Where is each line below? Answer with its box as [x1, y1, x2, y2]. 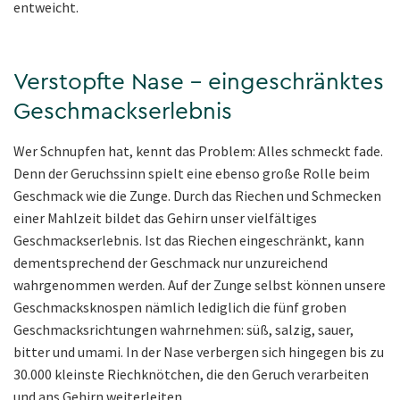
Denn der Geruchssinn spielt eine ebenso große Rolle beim [13, 164, 370, 183]
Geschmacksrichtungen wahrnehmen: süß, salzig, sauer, [13, 321, 354, 339]
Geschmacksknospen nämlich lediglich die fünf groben [13, 298, 346, 317]
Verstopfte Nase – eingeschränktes [13, 71, 384, 95]
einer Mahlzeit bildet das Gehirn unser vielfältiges [13, 209, 317, 228]
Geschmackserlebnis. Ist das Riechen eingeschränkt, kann [13, 231, 364, 250]
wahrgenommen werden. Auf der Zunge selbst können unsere [13, 276, 386, 295]
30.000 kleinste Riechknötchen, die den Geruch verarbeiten [13, 365, 369, 384]
